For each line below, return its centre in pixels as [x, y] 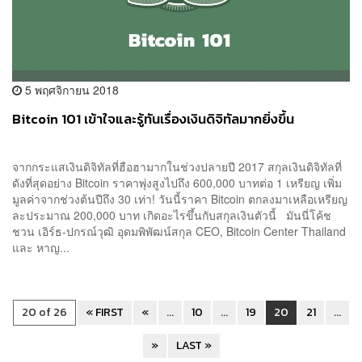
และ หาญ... [41, 247]
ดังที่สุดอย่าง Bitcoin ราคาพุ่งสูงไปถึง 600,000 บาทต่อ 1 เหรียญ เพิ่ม [177, 182]
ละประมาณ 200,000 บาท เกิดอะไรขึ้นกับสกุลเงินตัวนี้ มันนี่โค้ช [172, 215]
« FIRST [105, 312]
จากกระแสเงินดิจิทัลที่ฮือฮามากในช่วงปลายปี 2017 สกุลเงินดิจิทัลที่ [177, 166]
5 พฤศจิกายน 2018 [70, 89]
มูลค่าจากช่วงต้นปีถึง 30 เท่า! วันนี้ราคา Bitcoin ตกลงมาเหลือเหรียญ [180, 198]
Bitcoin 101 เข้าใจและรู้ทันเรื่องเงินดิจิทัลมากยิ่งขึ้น [153, 119]
